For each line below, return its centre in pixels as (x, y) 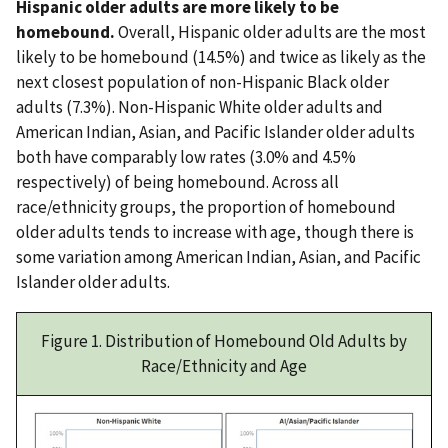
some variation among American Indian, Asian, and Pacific (218, 256)
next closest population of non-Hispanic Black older (202, 81)
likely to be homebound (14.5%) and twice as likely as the (221, 56)
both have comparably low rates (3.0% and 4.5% (186, 156)
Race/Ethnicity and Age (224, 365)
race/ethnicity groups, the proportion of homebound (206, 206)
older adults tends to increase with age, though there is (215, 231)
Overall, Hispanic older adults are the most (270, 31)
